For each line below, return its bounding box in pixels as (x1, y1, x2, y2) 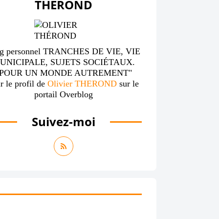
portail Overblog (34, 89, 93, 99)
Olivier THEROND (47, 79, 119, 88)
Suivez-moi (32, 113, 95, 130)
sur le (119, 79, 139, 88)
